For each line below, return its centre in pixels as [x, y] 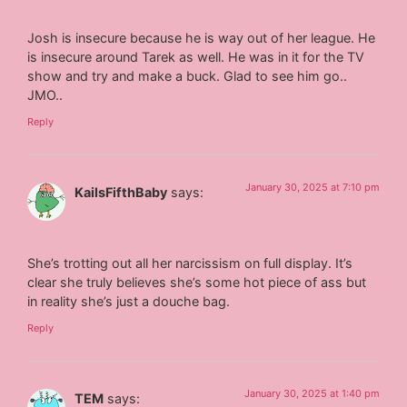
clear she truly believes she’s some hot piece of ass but [197, 282]
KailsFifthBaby [121, 193]
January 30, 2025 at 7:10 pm [312, 188]
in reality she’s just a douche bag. [129, 301]
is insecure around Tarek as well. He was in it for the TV [196, 56]
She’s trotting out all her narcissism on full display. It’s [190, 263]
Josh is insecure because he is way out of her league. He [202, 37]
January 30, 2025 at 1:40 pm [312, 394]
